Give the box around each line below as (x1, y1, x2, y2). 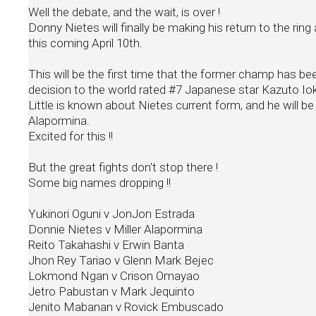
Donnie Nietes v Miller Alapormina (28, 221, 205, 236)
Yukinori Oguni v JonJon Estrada (28, 206, 197, 221)
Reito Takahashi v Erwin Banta (28, 237, 187, 252)
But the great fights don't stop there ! (28, 159, 218, 174)
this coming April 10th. (28, 35, 145, 50)
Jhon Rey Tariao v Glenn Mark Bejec (28, 253, 217, 267)
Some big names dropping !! (28, 175, 171, 190)
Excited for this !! (28, 128, 113, 143)
